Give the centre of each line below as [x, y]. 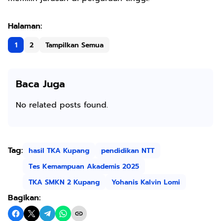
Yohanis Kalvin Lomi [146, 182]
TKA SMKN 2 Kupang [64, 182]
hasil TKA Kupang [59, 150]
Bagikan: [24, 198]
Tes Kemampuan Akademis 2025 [84, 166]
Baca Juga [40, 84]
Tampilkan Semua [74, 45]
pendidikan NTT [128, 150]
